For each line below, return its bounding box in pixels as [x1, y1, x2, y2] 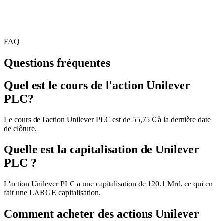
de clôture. [4, 124, 37, 133]
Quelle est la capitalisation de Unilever [4, 143, 199, 156]
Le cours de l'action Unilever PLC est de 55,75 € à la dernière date [4, 115, 211, 124]
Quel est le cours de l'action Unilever [4, 79, 190, 92]
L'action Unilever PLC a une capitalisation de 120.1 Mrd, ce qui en [4, 180, 213, 188]
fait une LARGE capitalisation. [4, 188, 101, 197]
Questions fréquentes [4, 56, 110, 69]
